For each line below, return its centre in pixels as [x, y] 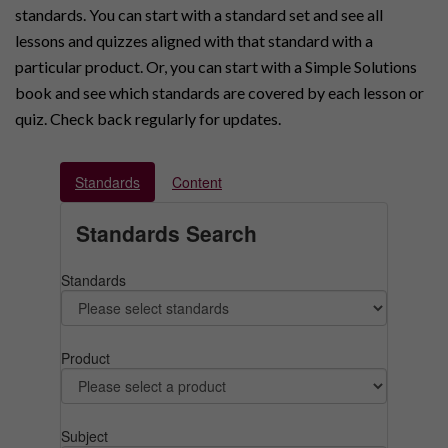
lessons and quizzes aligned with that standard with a [194, 41]
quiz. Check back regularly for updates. [148, 119]
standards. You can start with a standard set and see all [199, 15]
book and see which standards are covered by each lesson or [219, 93]
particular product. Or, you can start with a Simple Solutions [216, 67]
